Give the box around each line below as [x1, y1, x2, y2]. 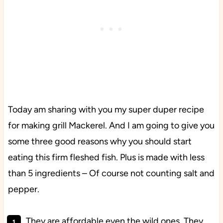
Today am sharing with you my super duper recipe [7, 104, 204, 115]
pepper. [7, 184, 39, 195]
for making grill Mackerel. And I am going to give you [7, 120, 215, 131]
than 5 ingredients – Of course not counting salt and [7, 168, 215, 179]
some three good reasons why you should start [7, 136, 192, 147]
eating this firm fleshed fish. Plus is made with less [7, 152, 205, 163]
